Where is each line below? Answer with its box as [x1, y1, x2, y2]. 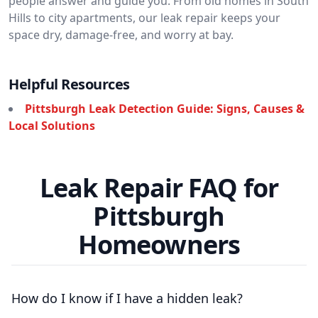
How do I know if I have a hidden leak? [11, 290, 243, 307]
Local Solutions [9, 118, 95, 133]
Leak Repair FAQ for [40, 170, 278, 205]
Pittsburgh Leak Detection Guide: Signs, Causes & [25, 101, 305, 116]
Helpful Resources [9, 75, 130, 94]
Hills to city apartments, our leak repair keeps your [9, 10, 280, 26]
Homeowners [77, 227, 240, 262]
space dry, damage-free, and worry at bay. [9, 27, 234, 43]
